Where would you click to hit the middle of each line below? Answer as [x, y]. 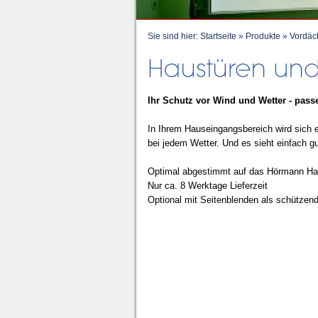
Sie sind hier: [174, 36]
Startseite [218, 36]
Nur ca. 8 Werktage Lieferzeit [208, 186]
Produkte [263, 36]
